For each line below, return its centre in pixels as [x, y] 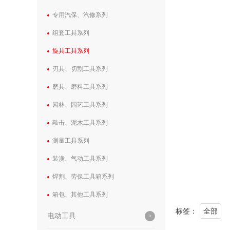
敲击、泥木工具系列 [80, 123]
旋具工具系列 [71, 51]
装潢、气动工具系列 [80, 159]
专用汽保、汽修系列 [80, 15]
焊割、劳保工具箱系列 [83, 177]
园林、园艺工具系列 [80, 105]
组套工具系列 [71, 33]
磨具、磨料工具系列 [80, 87]
